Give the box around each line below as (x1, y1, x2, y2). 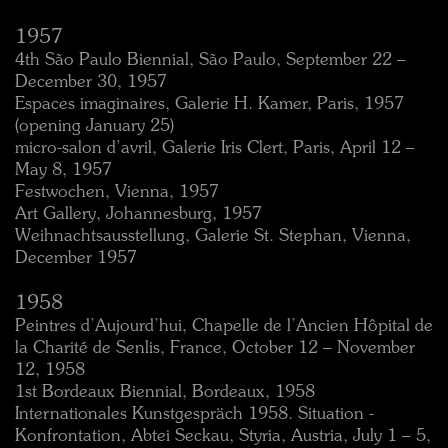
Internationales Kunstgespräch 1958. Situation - (15, 406, 374, 423)
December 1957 (15, 250, 137, 267)
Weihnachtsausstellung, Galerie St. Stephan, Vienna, (15, 228, 411, 245)
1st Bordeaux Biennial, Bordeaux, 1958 (15, 384, 315, 401)
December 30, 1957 (15, 74, 167, 91)
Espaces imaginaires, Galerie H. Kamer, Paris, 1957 (15, 96, 404, 113)
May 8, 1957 (15, 162, 112, 179)
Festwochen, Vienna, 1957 (15, 184, 219, 201)
